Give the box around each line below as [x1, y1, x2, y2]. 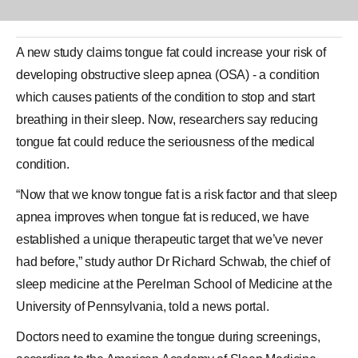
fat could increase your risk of [163, 46, 326, 59]
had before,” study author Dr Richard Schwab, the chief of [16, 255, 330, 268]
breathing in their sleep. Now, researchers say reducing [16, 113, 318, 126]
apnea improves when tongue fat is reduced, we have [16, 210, 309, 224]
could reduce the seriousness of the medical [70, 135, 316, 149]
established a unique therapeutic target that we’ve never [16, 233, 323, 246]
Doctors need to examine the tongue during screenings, [16, 330, 320, 344]
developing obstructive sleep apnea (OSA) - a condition [16, 68, 320, 82]
